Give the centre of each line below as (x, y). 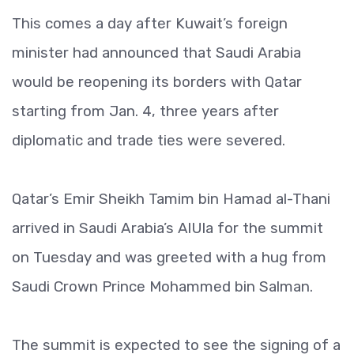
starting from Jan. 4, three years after (145, 111)
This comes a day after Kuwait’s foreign (150, 23)
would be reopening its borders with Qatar (157, 82)
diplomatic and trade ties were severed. (149, 140)
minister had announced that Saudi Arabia (156, 53)
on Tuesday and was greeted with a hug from (169, 257)
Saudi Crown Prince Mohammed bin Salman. (162, 286)
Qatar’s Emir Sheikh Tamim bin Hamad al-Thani (171, 199)
